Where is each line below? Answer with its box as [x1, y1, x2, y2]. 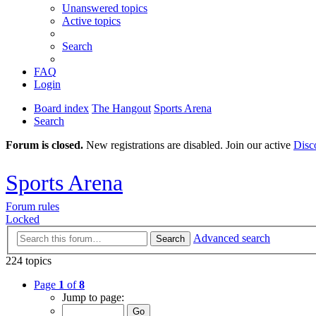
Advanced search [193, 231, 270, 244]
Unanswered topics [62, 2, 147, 14]
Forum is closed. [6, 139, 83, 151]
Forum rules [6, 200, 59, 212]
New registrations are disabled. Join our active [83, 139, 293, 151]
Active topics [62, 15, 121, 27]
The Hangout [92, 102, 151, 114]
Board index [34, 102, 89, 114]
